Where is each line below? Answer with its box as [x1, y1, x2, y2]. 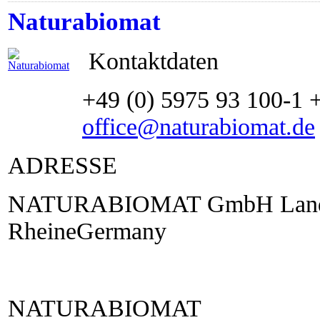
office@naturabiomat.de [82, 114, 315, 140]
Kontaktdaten [82, 48, 219, 74]
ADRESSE [8, 152, 117, 179]
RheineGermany [8, 218, 166, 244]
